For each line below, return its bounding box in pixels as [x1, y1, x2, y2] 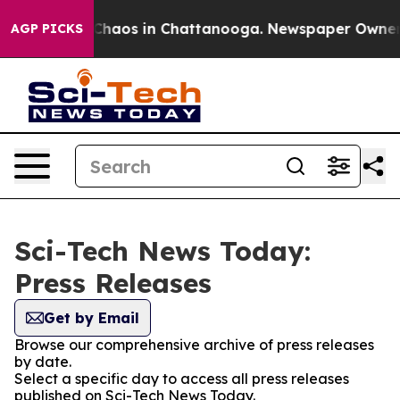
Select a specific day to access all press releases [14, 370, 349, 387]
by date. [14, 353, 71, 371]
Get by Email [44, 309, 139, 327]
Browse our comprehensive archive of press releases [14, 336, 374, 354]
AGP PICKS [11, 21, 83, 37]
